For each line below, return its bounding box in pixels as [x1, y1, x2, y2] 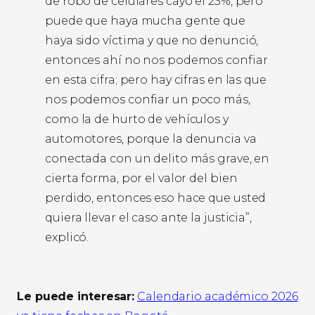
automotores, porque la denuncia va [45, 132, 257, 146]
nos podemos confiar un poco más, [45, 93, 250, 107]
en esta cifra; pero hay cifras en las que [45, 73, 266, 87]
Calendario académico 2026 [137, 290, 298, 304]
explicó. [45, 231, 89, 245]
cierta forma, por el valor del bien [45, 172, 238, 186]
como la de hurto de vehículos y [45, 112, 229, 127]
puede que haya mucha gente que [45, 14, 245, 28]
